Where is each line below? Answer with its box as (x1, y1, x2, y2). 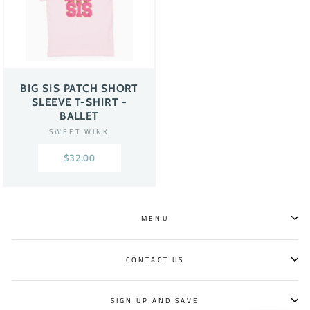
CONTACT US (126, 253, 184, 265)
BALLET (60, 109, 99, 122)
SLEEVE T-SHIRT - (31, 95, 127, 109)
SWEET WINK (48, 125, 110, 137)
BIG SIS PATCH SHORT (20, 82, 138, 95)
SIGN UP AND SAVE (110, 295, 200, 307)
